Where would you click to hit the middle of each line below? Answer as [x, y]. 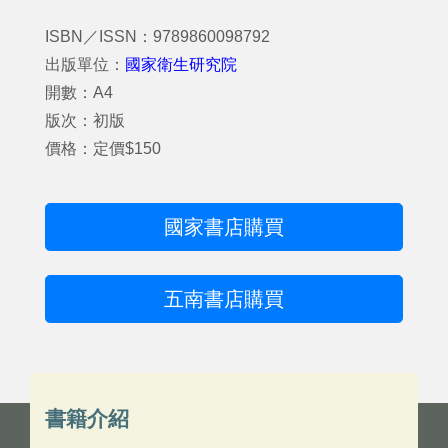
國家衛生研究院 [181, 64]
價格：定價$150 [103, 148]
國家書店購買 [224, 227]
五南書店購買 [224, 299]
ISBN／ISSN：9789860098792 [157, 36]
